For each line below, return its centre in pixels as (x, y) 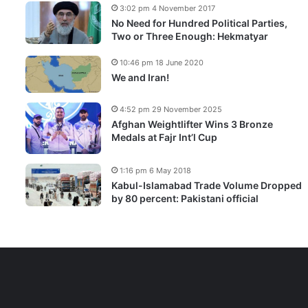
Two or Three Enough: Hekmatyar (190, 36)
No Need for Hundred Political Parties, (199, 23)
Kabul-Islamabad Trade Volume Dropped (207, 185)
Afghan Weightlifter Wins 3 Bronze (192, 124)
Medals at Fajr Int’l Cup (164, 137)
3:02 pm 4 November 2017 (167, 8)
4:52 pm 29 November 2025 (171, 109)
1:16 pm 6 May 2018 (155, 170)
